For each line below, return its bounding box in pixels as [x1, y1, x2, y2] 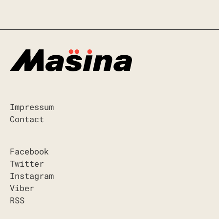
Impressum [10, 101, 54, 113]
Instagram [10, 170, 54, 182]
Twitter [10, 158, 44, 170]
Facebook [10, 146, 49, 157]
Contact [10, 113, 44, 125]
